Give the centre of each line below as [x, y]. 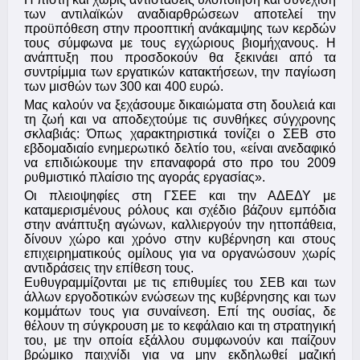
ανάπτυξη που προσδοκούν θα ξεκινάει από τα [180, 58]
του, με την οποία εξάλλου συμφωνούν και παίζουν [180, 341]
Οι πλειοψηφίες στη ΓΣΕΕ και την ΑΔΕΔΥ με [180, 196]
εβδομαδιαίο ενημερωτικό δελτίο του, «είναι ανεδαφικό [180, 149]
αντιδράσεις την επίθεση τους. [109, 268]
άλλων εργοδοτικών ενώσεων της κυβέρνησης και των [180, 297]
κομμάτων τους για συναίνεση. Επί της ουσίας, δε [180, 312]
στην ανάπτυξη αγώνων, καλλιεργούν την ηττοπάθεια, [180, 225]
